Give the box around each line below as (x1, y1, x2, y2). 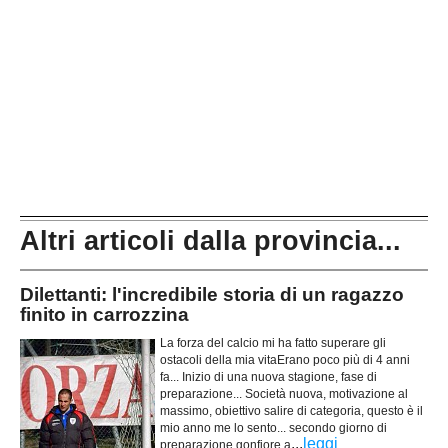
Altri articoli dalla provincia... (20, 225, 401, 256)
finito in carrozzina (20, 303, 189, 325)
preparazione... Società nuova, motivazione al (160, 387, 408, 402)
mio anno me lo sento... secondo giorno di (160, 421, 387, 436)
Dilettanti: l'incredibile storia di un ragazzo (20, 283, 404, 305)
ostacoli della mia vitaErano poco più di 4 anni (160, 353, 410, 368)
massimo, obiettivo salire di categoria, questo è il (160, 404, 423, 419)
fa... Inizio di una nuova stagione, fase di (160, 370, 377, 385)
